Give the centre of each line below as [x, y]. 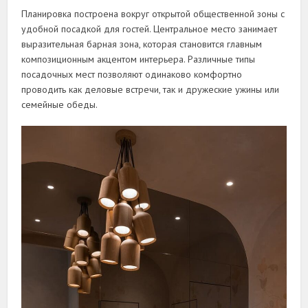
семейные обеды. [60, 104]
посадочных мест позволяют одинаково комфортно [132, 74]
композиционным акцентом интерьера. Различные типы [139, 59]
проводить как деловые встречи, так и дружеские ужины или [151, 89]
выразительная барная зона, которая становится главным [142, 44]
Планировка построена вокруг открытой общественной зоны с [153, 13]
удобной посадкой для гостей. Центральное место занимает [150, 29]
